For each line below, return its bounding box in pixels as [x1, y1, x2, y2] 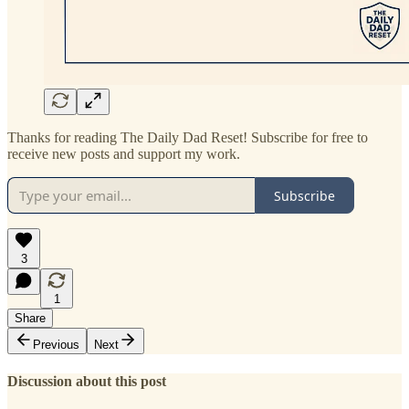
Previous [33, 338, 79, 352]
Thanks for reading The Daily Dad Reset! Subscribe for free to [7, 130, 368, 146]
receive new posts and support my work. [7, 146, 240, 163]
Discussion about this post [7, 373, 166, 390]
